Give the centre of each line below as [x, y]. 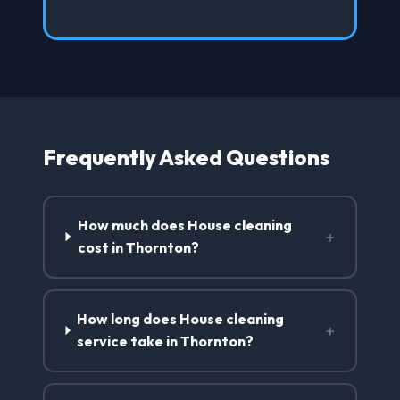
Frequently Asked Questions [186, 157]
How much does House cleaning [185, 225]
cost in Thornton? [139, 248]
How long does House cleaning [181, 319]
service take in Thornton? [166, 342]
